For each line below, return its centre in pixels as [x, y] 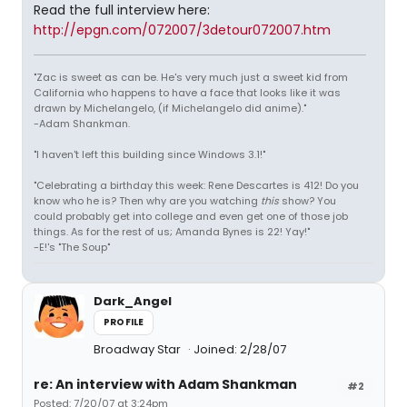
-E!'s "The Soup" [72, 247]
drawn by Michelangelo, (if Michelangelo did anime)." [170, 108]
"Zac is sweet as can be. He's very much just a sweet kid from [191, 77]
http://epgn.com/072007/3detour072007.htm [182, 30]
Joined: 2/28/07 [240, 349]
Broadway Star [139, 349]
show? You [308, 201]
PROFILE [124, 322]
